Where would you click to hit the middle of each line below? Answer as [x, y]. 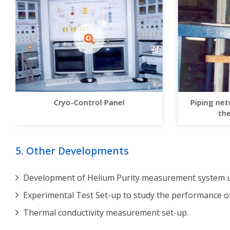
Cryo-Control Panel [89, 102]
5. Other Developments [72, 151]
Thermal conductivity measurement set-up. [106, 213]
